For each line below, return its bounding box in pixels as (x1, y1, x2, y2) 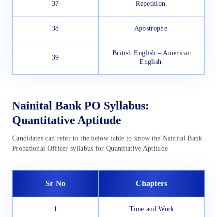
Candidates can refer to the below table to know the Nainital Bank (12, 134, 202, 142)
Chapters (136, 179, 168, 187)
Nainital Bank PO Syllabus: (12, 99, 149, 112)
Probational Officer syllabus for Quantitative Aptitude (12, 144, 168, 152)
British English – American (112, 49, 191, 57)
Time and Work (129, 205, 174, 213)
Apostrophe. (134, 25, 170, 32)
